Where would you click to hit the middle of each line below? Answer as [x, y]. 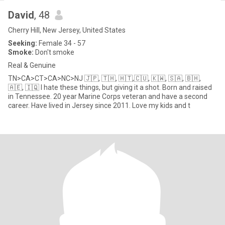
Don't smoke [54, 52]
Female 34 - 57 [61, 43]
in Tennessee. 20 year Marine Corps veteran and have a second [108, 96]
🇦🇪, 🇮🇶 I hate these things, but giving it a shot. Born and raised [110, 87]
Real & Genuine [32, 65]
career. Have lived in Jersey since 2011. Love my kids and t [161, 105]
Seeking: [23, 43]
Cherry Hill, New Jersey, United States [67, 30]
